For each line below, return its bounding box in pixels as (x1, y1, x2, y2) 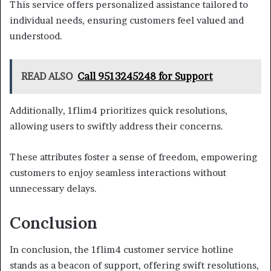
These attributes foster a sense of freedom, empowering (10, 151, 257, 163)
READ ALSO (21, 70, 73, 82)
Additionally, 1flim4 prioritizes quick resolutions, (10, 104, 227, 116)
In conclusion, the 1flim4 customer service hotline (10, 244, 233, 256)
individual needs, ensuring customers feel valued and (10, 14, 244, 26)
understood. (10, 30, 62, 42)
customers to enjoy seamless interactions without (10, 166, 226, 178)
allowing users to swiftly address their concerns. (10, 120, 223, 132)
